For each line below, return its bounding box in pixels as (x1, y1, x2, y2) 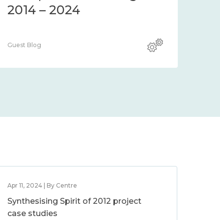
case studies (7, 209, 58, 218)
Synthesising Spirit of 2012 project (7, 196, 142, 206)
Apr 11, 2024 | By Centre (7, 182, 78, 189)
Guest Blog (7, 41, 41, 49)
